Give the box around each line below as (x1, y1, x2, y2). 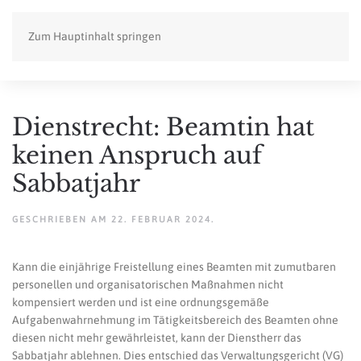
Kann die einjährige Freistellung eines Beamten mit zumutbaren (12, 260, 336, 273)
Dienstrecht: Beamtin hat (12, 112, 314, 142)
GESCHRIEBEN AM (12, 214, 111, 224)
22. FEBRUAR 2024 (111, 214, 211, 224)
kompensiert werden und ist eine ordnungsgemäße (12, 296, 269, 309)
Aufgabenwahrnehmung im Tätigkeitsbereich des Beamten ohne (12, 313, 338, 326)
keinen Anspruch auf (12, 140, 262, 170)
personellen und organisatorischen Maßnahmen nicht (12, 278, 284, 291)
